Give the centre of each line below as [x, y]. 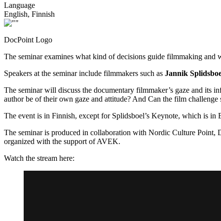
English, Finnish [29, 14]
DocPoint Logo [28, 39]
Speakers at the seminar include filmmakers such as [84, 73]
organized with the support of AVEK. [63, 141]
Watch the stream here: [39, 158]
